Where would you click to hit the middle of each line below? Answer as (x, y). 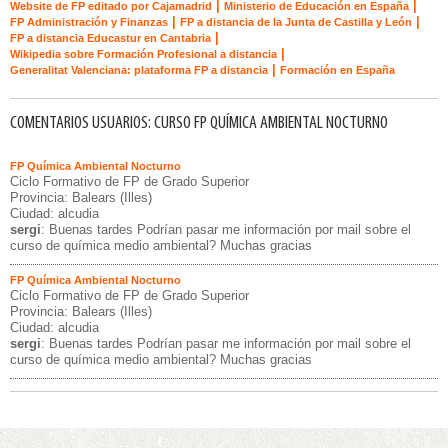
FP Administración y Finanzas (89, 22)
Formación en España (337, 70)
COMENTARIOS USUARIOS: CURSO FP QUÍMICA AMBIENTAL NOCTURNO (199, 123)
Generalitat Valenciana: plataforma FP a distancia (139, 70)
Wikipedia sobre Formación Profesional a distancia (143, 54)
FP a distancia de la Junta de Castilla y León (296, 22)
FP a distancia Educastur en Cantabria (110, 38)
